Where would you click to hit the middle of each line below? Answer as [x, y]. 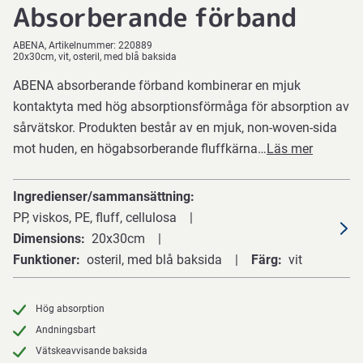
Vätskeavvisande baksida [92, 351]
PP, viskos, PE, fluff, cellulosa [95, 218]
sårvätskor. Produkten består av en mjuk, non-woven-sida [175, 128]
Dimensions [47, 239]
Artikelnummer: [83, 45]
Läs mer [290, 149]
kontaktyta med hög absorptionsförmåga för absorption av [181, 107]
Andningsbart [66, 330]
